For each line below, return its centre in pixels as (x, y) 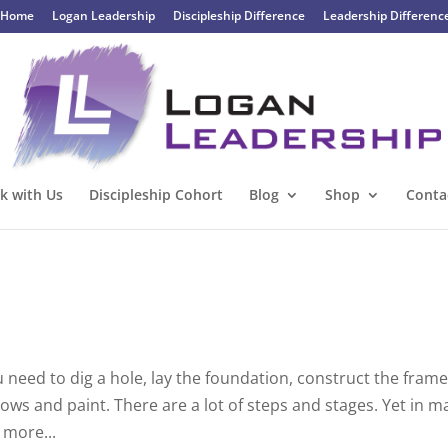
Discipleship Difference (238, 15)
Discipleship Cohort (155, 194)
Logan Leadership (103, 15)
